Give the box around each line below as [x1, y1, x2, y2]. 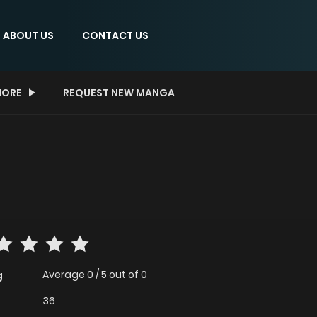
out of [109, 267, 141, 282]
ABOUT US [3, 28, 54, 42]
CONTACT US [82, 28, 149, 42]
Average [42, 267, 87, 282]
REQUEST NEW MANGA [63, 85, 175, 100]
